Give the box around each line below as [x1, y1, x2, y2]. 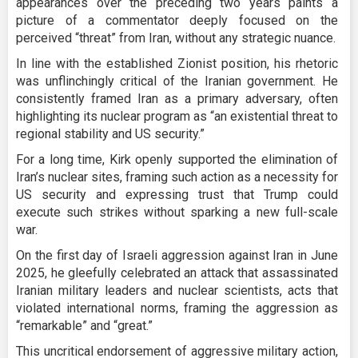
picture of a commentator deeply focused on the [16, 12, 338, 28]
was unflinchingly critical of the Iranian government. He [16, 73, 338, 89]
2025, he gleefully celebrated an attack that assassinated [16, 265, 338, 280]
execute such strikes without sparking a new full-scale [16, 204, 338, 220]
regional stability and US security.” [16, 125, 205, 141]
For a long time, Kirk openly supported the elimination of [16, 151, 338, 167]
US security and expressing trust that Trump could [16, 186, 338, 202]
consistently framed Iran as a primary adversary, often [16, 90, 338, 106]
